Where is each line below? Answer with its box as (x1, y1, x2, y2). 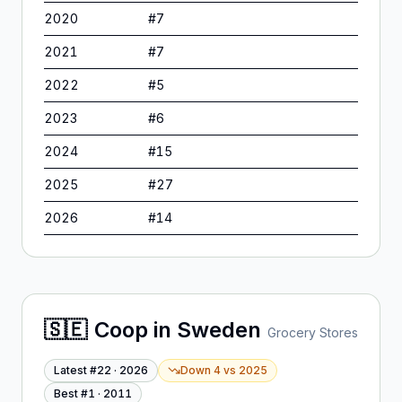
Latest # (54, 363, 97, 377)
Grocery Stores (267, 325, 358, 340)
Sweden (177, 317, 261, 343)
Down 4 (180, 363, 221, 377)
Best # (54, 387, 88, 400)
